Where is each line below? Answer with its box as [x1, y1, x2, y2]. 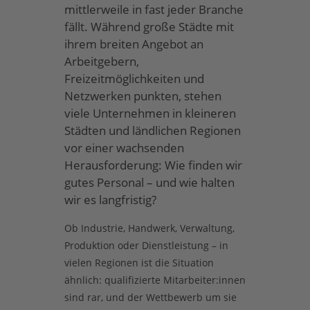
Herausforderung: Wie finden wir [64, 156, 242, 173]
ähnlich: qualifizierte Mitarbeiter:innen [64, 273, 246, 287]
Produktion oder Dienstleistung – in [64, 239, 228, 253]
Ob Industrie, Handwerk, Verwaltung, [64, 221, 235, 235]
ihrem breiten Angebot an [64, 35, 203, 52]
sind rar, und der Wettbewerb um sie [64, 291, 237, 304]
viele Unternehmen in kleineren [64, 104, 236, 121]
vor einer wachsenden [64, 139, 184, 156]
